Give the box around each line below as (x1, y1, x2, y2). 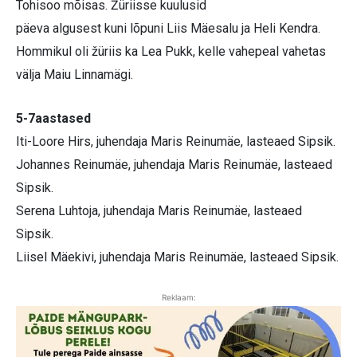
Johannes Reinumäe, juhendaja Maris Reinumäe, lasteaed (16, 157, 332, 173)
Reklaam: (161, 292, 196, 303)
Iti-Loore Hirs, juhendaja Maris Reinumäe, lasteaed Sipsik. (16, 134, 335, 150)
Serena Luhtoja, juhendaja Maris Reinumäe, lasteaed (16, 203, 302, 219)
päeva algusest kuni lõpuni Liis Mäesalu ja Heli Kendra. (16, 21, 320, 37)
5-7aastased (16, 111, 91, 127)
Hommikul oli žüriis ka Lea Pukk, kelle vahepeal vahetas (16, 44, 326, 60)
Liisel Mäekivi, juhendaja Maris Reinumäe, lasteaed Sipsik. (16, 249, 339, 265)
